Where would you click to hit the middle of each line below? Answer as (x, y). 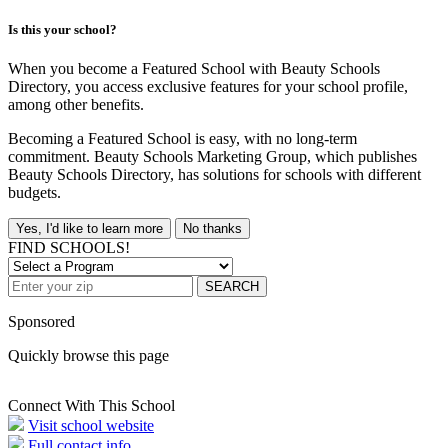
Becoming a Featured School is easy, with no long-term (182, 139)
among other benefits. (76, 105)
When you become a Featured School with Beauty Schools (194, 69)
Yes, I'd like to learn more (89, 229)
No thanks (212, 229)
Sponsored (41, 322)
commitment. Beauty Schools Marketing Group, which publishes (212, 157)
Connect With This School (91, 406)
